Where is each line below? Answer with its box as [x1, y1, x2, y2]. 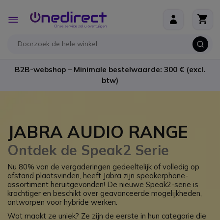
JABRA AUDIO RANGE [7, 121, 188, 142]
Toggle [19, 12, 41, 21]
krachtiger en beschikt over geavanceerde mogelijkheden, [7, 189, 202, 198]
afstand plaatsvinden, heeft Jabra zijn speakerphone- [7, 171, 188, 180]
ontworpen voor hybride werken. [7, 197, 117, 207]
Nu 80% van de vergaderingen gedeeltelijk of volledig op [7, 162, 199, 171]
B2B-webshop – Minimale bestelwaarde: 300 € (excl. [15, 65, 205, 74]
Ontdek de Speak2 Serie [7, 141, 169, 159]
